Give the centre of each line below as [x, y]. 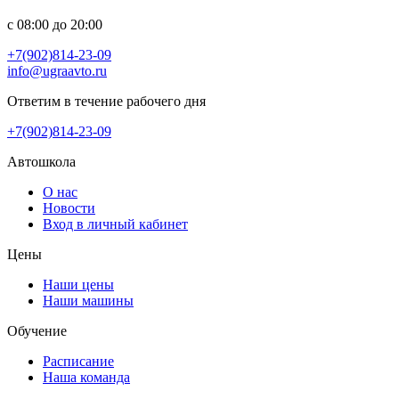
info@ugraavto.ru [57, 70]
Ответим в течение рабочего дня [106, 101]
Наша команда [86, 377]
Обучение [37, 330]
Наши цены [78, 284]
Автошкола [41, 161]
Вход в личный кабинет [115, 224]
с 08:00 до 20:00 [55, 24]
